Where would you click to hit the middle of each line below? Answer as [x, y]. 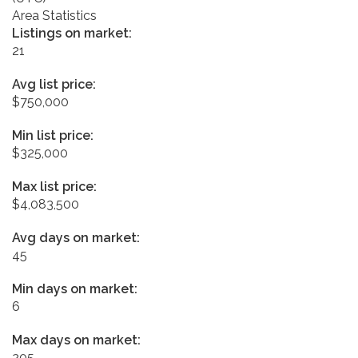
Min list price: [53, 135]
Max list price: [54, 186]
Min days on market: [75, 288]
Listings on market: [72, 33]
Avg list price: [54, 84]
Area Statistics [54, 15]
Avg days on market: [76, 237]
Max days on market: [76, 340]
